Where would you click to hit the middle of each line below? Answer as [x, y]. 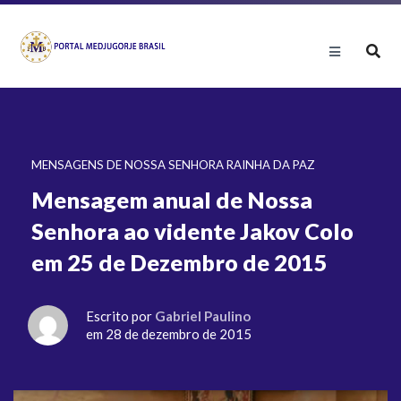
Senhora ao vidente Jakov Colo [192, 231]
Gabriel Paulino [203, 316]
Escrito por [120, 316]
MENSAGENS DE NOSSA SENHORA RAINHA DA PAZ [173, 165]
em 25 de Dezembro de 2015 [179, 262]
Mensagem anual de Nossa [172, 200]
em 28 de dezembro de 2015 [169, 334]
